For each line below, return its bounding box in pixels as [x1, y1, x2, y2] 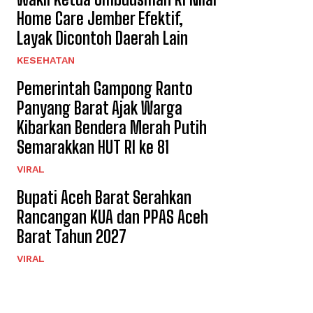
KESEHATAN [17, 54, 75, 66]
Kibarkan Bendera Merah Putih [17, 117, 207, 138]
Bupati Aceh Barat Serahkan [17, 187, 191, 208]
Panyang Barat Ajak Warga [17, 97, 182, 118]
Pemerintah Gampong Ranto [17, 78, 193, 99]
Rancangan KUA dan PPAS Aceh [17, 206, 208, 227]
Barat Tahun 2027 [17, 226, 126, 247]
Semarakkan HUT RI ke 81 [17, 136, 169, 157]
